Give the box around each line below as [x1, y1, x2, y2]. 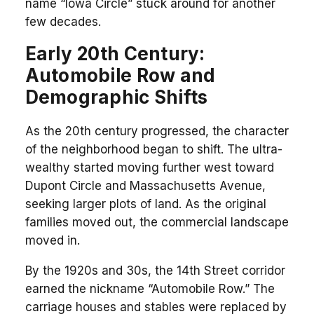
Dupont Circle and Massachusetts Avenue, [25, 178, 266, 193]
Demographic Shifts [25, 86, 208, 108]
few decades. [25, 14, 101, 29]
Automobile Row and [25, 64, 216, 86]
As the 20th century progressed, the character [25, 123, 289, 138]
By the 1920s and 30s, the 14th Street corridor [25, 263, 285, 278]
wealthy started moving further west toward [25, 160, 274, 175]
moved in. [25, 233, 80, 247]
